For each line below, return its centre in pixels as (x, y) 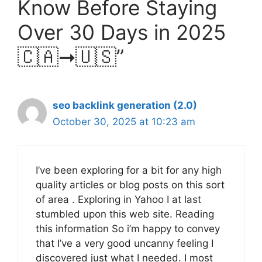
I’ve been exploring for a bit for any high (129, 170)
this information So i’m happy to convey (128, 229)
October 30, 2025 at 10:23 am (124, 121)
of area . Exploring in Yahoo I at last (118, 200)
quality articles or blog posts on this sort (130, 185)
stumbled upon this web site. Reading (125, 214)
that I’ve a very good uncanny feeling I (125, 244)
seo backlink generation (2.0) (125, 105)
